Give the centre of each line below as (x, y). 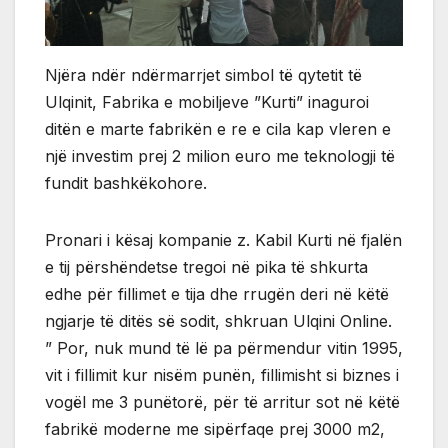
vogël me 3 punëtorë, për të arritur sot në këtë (222, 402)
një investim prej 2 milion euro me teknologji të (220, 156)
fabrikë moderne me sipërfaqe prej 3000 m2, (215, 429)
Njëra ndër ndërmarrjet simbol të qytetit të (203, 75)
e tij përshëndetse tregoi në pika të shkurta (206, 267)
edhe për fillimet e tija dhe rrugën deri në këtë (217, 294)
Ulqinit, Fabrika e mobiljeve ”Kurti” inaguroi (207, 102)
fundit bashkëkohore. (126, 183)
